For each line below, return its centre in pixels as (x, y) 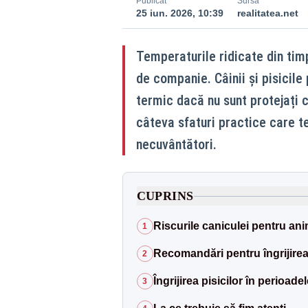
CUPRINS (165, 196)
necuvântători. (176, 144)
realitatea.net (267, 13)
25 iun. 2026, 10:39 (179, 13)
